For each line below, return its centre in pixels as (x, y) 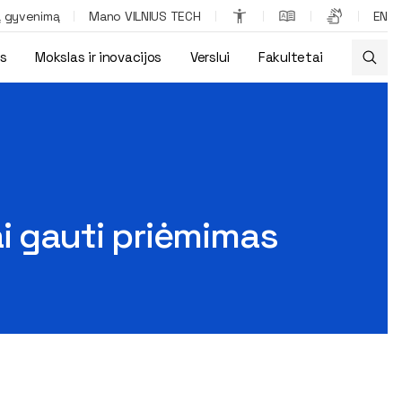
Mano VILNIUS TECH (145, 16)
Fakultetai (291, 57)
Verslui (210, 57)
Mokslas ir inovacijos (99, 57)
